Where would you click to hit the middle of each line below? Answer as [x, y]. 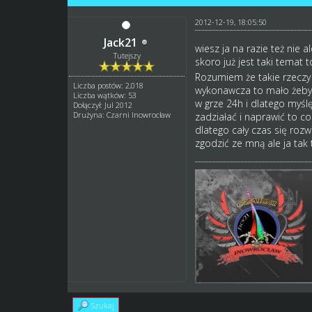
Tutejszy [127, 55]
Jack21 [120, 42]
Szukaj [103, 305]
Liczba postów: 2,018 [109, 85]
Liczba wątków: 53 [105, 95]
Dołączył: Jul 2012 [103, 104]
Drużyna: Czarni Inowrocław [122, 114]
